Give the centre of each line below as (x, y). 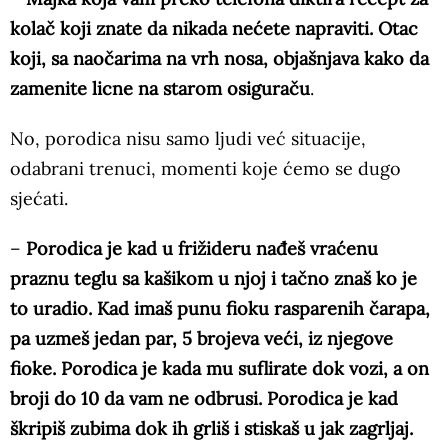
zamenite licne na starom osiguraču (160, 89)
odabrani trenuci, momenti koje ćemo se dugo (205, 169)
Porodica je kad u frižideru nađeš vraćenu (202, 249)
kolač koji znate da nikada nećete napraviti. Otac (214, 29)
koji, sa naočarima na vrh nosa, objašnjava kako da (219, 59)
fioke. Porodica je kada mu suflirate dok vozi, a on (219, 369)
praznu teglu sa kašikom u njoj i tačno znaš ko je (213, 279)
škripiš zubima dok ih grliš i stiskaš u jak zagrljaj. (211, 429)
